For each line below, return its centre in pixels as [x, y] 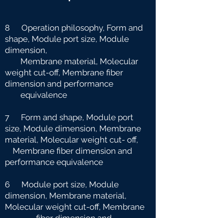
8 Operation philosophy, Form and [74, 28]
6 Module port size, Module [62, 184]
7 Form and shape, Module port [69, 117]
